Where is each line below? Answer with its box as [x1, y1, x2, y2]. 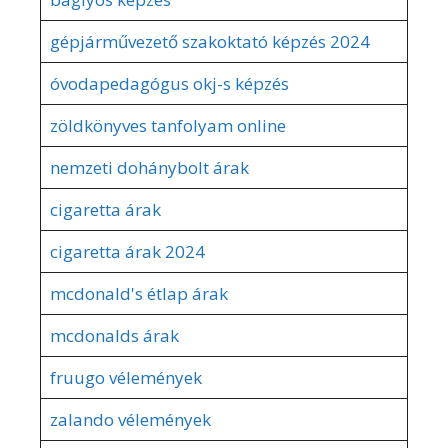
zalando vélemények [49, 407, 211, 431]
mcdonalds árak [49, 323, 179, 347]
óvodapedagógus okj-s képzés [49, 71, 289, 95]
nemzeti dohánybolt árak [49, 155, 249, 179]
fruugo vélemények [49, 365, 202, 389]
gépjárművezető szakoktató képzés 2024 [49, 29, 370, 53]
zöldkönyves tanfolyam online [49, 113, 286, 137]
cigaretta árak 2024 [49, 239, 205, 263]
